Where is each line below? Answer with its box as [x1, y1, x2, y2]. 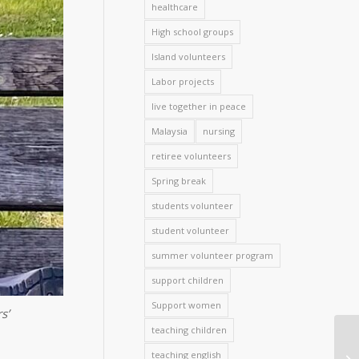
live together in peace [151, 100, 247, 112]
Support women [151, 299, 222, 311]
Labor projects [151, 75, 215, 87]
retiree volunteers [151, 150, 232, 162]
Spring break [151, 175, 207, 187]
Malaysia [151, 125, 188, 137]
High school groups [151, 26, 234, 38]
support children [151, 274, 224, 286]
